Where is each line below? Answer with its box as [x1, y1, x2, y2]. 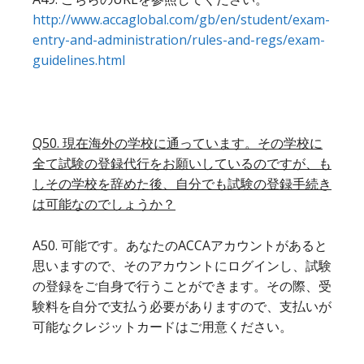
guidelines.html [32, 50, 125, 69]
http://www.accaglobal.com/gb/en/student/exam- [32, 10, 330, 28]
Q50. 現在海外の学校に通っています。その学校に [32, 133, 323, 152]
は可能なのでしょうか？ [32, 194, 175, 213]
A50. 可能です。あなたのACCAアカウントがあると [32, 236, 327, 254]
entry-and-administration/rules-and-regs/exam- [32, 30, 325, 49]
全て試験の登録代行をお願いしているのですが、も [32, 154, 331, 172]
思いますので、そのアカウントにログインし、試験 [32, 256, 331, 275]
